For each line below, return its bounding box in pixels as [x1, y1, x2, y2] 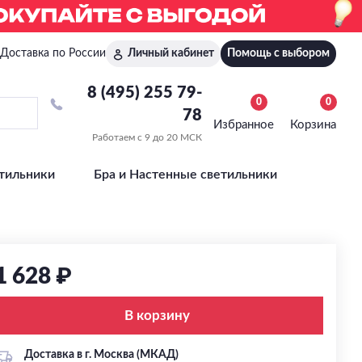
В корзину [124, 309, 191, 322]
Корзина [290, 118, 336, 131]
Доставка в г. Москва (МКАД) [23, 349, 179, 360]
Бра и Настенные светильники [94, 168, 277, 181]
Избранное [213, 118, 274, 131]
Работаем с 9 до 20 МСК [91, 133, 202, 142]
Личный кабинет [128, 48, 214, 59]
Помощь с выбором [227, 48, 330, 59]
